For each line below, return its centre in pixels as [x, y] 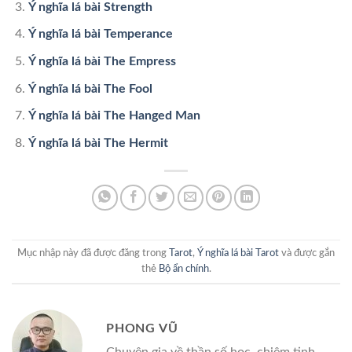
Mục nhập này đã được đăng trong [93, 253]
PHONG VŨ [142, 328]
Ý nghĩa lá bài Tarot [238, 253]
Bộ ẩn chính [183, 269]
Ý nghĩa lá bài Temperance [100, 34]
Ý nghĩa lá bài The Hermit [98, 143]
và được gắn [307, 253]
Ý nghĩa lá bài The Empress [102, 61]
